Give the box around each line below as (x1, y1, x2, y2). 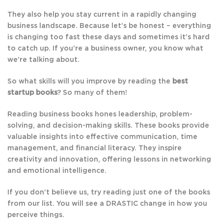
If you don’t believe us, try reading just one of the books (7, 189, 210, 196)
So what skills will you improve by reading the (7, 78, 172, 85)
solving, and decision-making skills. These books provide (7, 122, 209, 130)
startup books (7, 89, 57, 97)
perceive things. (7, 212, 64, 219)
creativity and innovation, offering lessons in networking (7, 156, 211, 164)
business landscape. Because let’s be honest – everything (7, 23, 211, 30)
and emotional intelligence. (7, 167, 107, 175)
